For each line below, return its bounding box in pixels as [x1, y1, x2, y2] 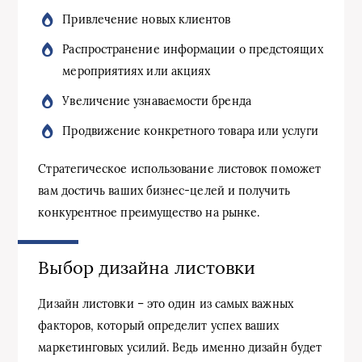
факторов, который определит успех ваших [38, 318, 280, 333]
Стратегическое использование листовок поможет [38, 161, 322, 176]
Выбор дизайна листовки [38, 255, 256, 279]
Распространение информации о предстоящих [62, 41, 323, 57]
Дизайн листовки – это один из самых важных [38, 297, 293, 311]
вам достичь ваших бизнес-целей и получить [38, 183, 290, 198]
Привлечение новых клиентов [62, 11, 231, 27]
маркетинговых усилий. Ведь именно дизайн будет [38, 340, 322, 355]
